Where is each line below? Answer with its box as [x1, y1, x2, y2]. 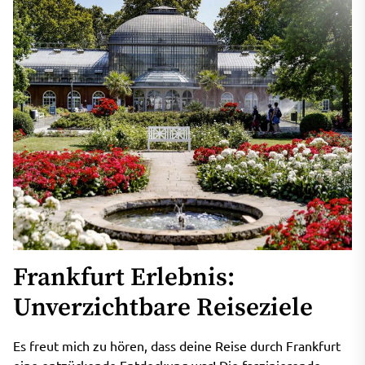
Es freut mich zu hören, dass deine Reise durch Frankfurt [13, 337, 341, 354]
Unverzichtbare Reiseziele [13, 292, 313, 323]
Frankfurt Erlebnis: [13, 262, 235, 293]
